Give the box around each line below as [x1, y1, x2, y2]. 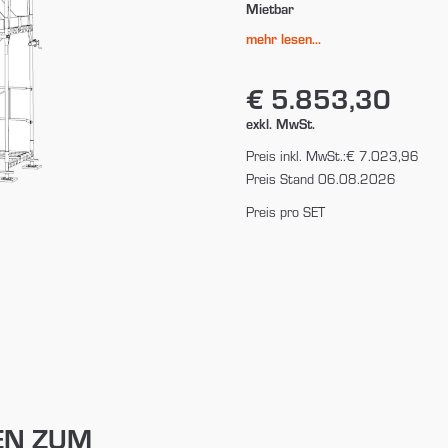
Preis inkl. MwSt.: [245, 146, 346, 165]
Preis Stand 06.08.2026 [245, 169, 396, 188]
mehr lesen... [245, 28, 321, 48]
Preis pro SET [245, 202, 325, 221]
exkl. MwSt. [245, 113, 315, 133]
